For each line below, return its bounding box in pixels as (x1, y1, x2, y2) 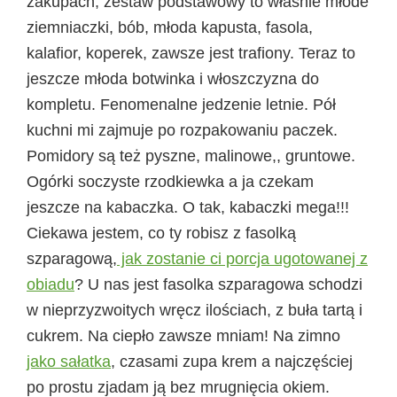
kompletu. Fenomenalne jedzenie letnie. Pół (27, 95, 336, 113)
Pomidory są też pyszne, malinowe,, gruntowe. (27, 146, 355, 165)
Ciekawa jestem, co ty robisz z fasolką (27, 223, 296, 242)
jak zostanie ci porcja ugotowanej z (117, 249, 368, 268)
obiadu (27, 275, 74, 293)
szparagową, (27, 249, 117, 268)
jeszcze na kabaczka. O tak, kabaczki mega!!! (27, 198, 349, 216)
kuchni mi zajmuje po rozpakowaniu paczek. (27, 121, 338, 139)
